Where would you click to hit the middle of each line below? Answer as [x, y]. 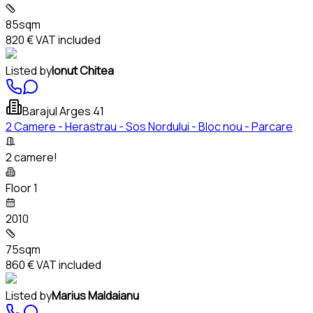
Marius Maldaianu [95, 295]
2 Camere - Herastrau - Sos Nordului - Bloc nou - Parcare [149, 126]
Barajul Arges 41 [63, 111]
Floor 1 [22, 188]
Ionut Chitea [83, 70]
